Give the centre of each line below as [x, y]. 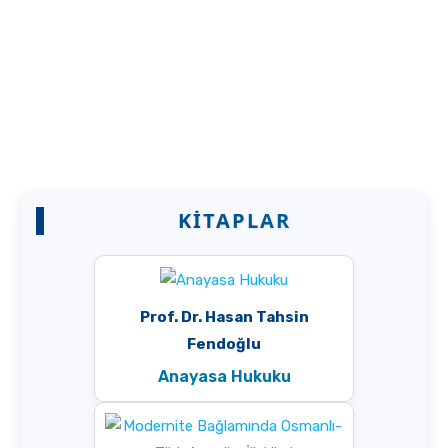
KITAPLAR [234, 220]
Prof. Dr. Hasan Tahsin [224, 316]
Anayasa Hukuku [224, 376]
